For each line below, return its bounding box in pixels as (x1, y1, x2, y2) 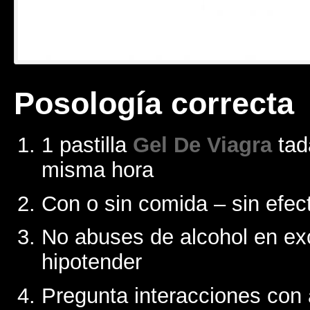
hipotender (41, 250, 142, 275)
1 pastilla (41, 132, 133, 157)
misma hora (41, 157, 154, 182)
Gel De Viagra (132, 132, 272, 157)
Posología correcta (13, 86, 294, 120)
